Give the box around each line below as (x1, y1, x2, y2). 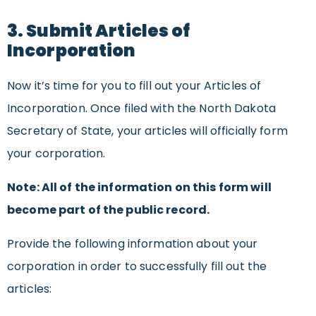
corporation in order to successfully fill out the (7, 257, 267, 274)
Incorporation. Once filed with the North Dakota (7, 99, 276, 116)
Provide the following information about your (7, 235, 258, 252)
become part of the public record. (7, 201, 210, 218)
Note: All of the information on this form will (7, 178, 272, 195)
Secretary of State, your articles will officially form (7, 122, 288, 139)
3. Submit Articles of (7, 18, 190, 42)
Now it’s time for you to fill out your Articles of (7, 77, 262, 94)
